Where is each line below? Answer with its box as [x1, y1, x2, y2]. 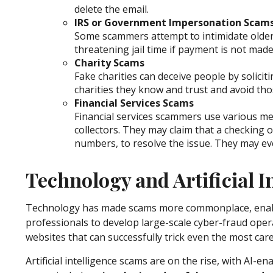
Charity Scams [74, 56, 144, 70]
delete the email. [74, 2, 149, 16]
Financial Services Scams [74, 96, 194, 110]
